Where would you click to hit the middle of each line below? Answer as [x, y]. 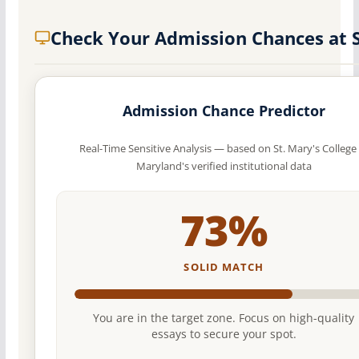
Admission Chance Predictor [224, 111]
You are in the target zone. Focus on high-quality [224, 319]
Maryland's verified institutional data [224, 166]
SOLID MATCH [224, 267]
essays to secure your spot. [224, 335]
